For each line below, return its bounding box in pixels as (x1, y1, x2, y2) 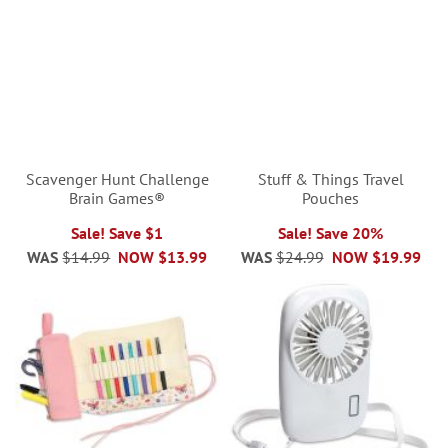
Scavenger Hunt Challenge (25, 168, 209, 189)
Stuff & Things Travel (257, 168, 404, 189)
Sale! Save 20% (278, 222, 384, 243)
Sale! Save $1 (71, 222, 164, 243)
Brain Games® (69, 187, 166, 208)
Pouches (302, 187, 360, 208)
